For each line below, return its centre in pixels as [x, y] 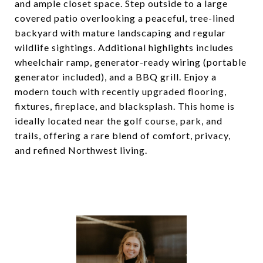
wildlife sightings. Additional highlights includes [124, 47]
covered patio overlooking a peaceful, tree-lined [125, 18]
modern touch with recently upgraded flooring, [121, 91]
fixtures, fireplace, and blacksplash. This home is [125, 106]
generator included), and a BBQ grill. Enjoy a [116, 77]
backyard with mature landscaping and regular [120, 33]
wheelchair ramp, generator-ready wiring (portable [131, 62]
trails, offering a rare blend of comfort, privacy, [123, 135]
